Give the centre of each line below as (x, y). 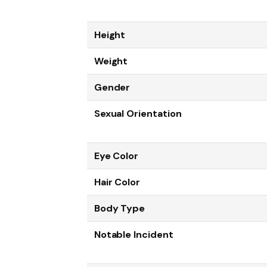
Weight (111, 61)
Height (110, 35)
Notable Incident (133, 235)
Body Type (119, 209)
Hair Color (117, 182)
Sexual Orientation (138, 114)
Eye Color (116, 156)
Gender (112, 88)
